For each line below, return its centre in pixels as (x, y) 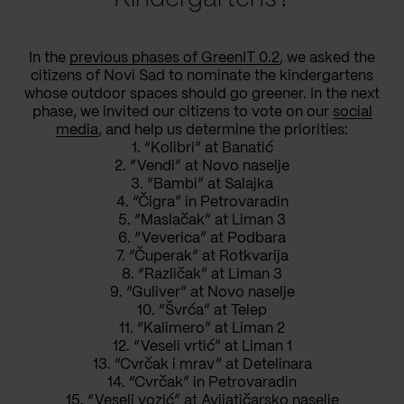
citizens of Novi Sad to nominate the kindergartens (202, 76)
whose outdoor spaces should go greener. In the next (202, 94)
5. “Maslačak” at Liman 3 (202, 220)
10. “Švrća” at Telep (202, 310)
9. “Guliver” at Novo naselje (202, 292)
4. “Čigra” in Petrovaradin (202, 202)
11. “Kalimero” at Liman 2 (202, 328)
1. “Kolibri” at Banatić (202, 148)
